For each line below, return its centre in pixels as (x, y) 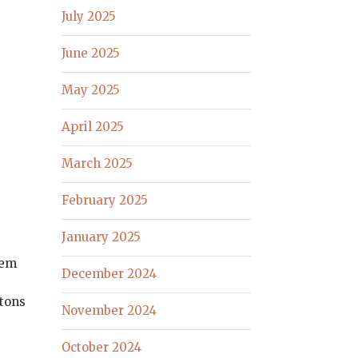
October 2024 (102, 348)
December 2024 (109, 274)
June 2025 (91, 54)
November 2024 (109, 311)
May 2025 (91, 90)
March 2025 (97, 164)
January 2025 (101, 237)
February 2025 (105, 201)
